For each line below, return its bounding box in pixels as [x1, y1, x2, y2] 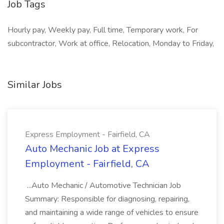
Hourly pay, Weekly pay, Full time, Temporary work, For [7, 24, 198, 35]
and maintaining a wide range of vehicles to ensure [25, 207, 198, 218]
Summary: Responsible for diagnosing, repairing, [25, 193, 189, 204]
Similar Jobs [7, 78, 62, 91]
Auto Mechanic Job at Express [25, 142, 159, 155]
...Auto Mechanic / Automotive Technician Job [25, 180, 181, 191]
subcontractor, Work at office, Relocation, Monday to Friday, [7, 38, 214, 49]
